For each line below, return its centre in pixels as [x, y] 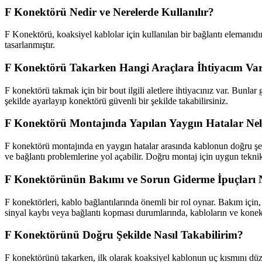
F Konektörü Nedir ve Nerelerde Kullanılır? [109, 12]
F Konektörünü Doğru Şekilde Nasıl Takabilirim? [124, 235]
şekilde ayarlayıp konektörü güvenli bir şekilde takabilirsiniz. [116, 101]
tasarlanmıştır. [30, 45]
